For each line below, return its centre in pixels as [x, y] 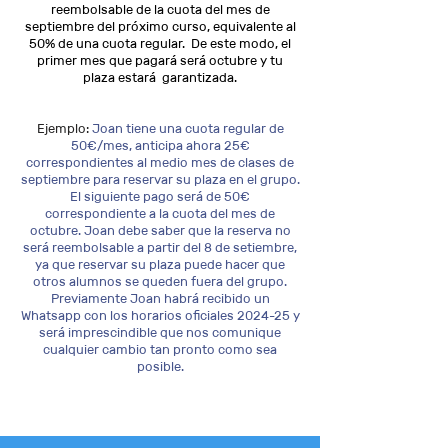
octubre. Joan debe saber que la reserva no [160, 230]
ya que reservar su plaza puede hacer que [160, 264]
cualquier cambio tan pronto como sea [160, 349]
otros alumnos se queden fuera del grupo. [160, 281]
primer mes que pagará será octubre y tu [160, 60]
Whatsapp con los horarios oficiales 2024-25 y [160, 315]
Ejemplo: [62, 128]
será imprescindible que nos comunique [160, 332]
